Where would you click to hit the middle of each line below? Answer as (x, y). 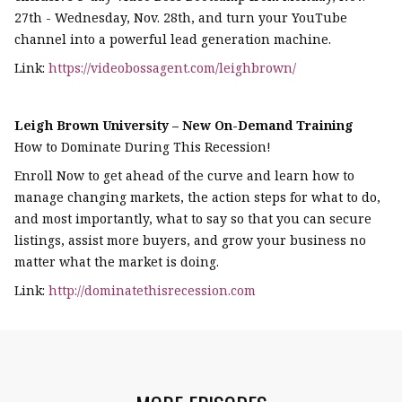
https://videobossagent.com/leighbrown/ (172, 68)
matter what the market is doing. (117, 262)
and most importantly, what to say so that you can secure (193, 219)
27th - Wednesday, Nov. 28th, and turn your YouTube (181, 18)
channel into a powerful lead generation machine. (173, 39)
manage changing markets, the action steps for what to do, (197, 197)
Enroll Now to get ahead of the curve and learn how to (184, 176)
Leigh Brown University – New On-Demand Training (184, 126)
